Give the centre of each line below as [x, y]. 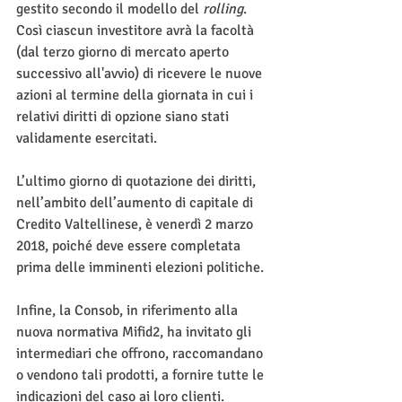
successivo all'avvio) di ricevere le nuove [141, 74]
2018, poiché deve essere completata [130, 246]
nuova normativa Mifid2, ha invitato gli [135, 332]
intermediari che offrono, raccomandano [141, 354]
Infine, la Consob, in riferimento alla [129, 310]
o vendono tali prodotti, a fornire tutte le [142, 375]
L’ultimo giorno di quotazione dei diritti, [138, 181]
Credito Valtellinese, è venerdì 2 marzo [136, 224]
